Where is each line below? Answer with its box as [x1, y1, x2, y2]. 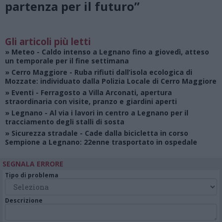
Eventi [11, 88, 34, 97]
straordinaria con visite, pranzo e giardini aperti [5, 97, 177, 106]
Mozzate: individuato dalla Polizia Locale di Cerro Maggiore [5, 76, 217, 86]
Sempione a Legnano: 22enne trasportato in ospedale [5, 137, 197, 147]
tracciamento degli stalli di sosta [5, 117, 124, 126]
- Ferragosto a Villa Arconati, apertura [34, 88, 172, 97]
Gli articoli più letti [5, 35, 91, 48]
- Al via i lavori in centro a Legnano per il [43, 108, 188, 117]
